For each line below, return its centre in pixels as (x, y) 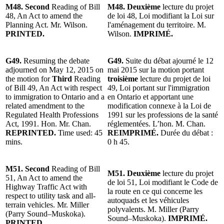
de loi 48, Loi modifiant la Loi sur (161, 15)
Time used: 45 (80, 132)
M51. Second (27, 168)
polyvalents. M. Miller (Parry (153, 209)
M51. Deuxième (135, 173)
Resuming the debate (55, 60)
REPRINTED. (32, 132)
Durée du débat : (187, 132)
